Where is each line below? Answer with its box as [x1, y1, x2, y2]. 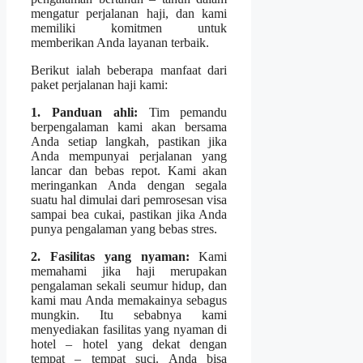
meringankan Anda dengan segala [31, 177, 228, 192]
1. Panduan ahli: [31, 105, 138, 119]
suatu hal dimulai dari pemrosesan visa [31, 192, 228, 207]
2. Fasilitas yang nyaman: [31, 249, 190, 263]
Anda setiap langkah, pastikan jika [31, 134, 228, 148]
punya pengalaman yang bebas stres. [31, 221, 217, 236]
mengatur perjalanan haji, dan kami [31, 6, 228, 20]
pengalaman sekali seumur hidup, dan [31, 278, 228, 293]
